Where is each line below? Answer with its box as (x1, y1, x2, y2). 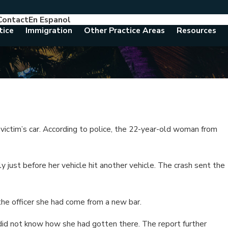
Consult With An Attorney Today (71, 15, 170, 24)
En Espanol (28, 14, 71, 25)
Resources (177, 25, 216, 36)
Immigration (25, 25, 72, 36)
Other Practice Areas (84, 25, 165, 36)
